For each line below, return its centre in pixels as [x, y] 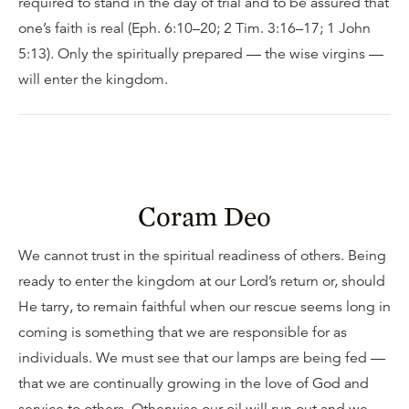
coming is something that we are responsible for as [183, 332]
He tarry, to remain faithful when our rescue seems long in [204, 307]
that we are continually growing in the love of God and [194, 383]
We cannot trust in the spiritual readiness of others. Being [202, 256]
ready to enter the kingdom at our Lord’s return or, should [202, 281]
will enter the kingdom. [93, 79]
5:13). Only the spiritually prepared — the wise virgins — [201, 54]
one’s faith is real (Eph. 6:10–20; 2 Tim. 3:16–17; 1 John [194, 28]
